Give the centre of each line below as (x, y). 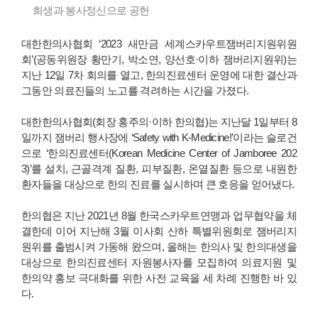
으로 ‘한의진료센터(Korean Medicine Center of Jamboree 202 (159, 154)
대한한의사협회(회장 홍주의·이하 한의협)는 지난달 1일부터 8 (159, 122)
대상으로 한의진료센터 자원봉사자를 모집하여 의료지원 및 (159, 263)
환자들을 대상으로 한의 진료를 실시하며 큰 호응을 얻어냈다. (158, 185)
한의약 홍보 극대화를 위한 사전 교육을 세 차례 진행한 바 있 (159, 279)
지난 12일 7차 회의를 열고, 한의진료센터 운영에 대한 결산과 (159, 76)
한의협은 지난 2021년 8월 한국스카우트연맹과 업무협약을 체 (159, 216)
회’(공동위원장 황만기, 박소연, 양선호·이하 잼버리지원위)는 (159, 60)
